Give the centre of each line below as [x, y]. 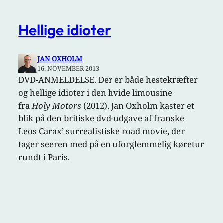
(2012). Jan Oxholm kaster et [138, 106]
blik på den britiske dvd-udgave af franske [102, 118]
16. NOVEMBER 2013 [68, 68]
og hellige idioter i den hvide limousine [96, 93]
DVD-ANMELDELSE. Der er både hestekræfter [108, 80]
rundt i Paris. [44, 157]
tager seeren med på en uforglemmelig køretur [111, 144]
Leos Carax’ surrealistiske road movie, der [102, 131]
